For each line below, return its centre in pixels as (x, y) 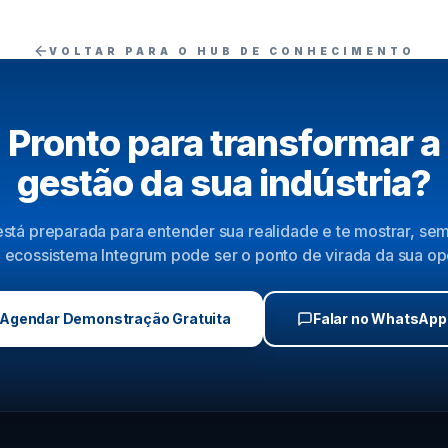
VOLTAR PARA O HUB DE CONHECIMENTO (232, 50)
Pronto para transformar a (224, 143)
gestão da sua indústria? (224, 183)
